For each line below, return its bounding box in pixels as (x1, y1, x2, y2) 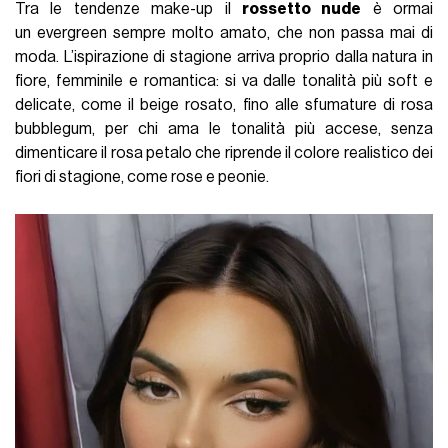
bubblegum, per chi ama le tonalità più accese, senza (15, 120, 433, 137)
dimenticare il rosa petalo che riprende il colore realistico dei (15, 144, 433, 161)
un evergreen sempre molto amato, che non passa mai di (15, 24, 433, 41)
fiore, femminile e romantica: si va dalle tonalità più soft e (15, 72, 433, 89)
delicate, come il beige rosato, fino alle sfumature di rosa (15, 96, 433, 113)
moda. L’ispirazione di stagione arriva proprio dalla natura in (15, 48, 433, 65)
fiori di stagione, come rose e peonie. (15, 168, 270, 185)
